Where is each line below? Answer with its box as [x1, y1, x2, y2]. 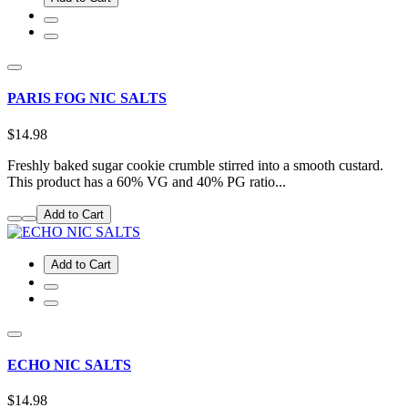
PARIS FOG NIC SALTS [7, 90, 167, 107]
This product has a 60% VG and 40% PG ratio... [7, 173, 286, 189]
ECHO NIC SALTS [7, 356, 131, 372]
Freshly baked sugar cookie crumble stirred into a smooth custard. [7, 157, 383, 173]
